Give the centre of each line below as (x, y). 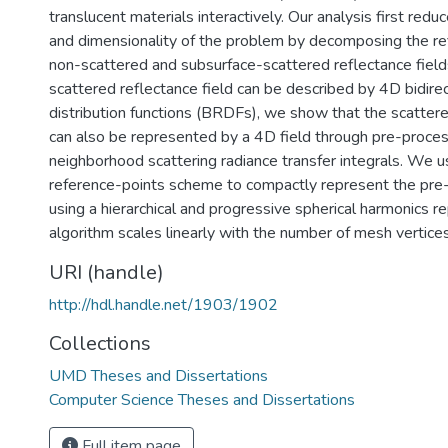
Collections (100, 343)
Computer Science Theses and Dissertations (202, 400)
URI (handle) (106, 272)
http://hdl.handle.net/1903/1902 (163, 305)
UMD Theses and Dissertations (158, 376)
